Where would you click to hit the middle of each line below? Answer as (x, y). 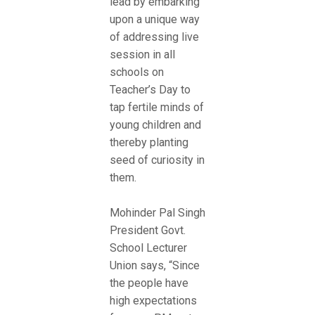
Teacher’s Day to (150, 89)
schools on (137, 72)
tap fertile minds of (157, 107)
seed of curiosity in (157, 160)
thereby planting (149, 142)
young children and (155, 124)
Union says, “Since (155, 266)
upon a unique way (155, 19)
